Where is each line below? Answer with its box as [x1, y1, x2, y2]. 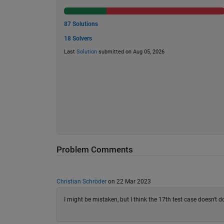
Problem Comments [56, 144, 133, 154]
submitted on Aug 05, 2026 [96, 48, 164, 55]
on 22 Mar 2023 [106, 177, 151, 185]
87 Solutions [63, 20, 98, 28]
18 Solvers [63, 34, 92, 42]
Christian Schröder [56, 177, 106, 185]
